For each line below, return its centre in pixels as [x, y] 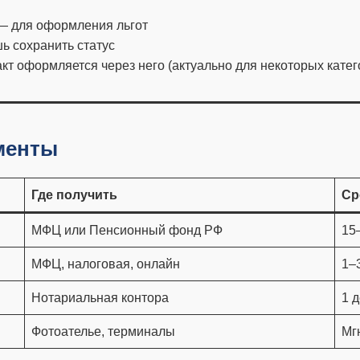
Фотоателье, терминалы [103, 331]
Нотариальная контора [100, 298]
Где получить [74, 195]
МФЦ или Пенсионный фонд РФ [127, 230]
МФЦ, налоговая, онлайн [106, 264]
